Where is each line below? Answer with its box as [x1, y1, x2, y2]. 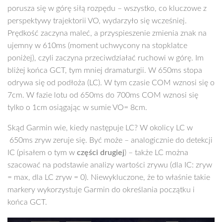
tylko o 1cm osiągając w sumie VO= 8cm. [7, 104, 147, 112]
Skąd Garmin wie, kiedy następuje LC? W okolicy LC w [7, 124, 193, 132]
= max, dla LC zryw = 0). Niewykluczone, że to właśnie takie [7, 173, 210, 182]
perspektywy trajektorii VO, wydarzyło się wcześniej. [7, 17, 187, 25]
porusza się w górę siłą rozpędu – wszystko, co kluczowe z [7, 4, 207, 13]
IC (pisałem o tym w [7, 149, 77, 157]
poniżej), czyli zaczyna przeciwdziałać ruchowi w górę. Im [7, 54, 204, 62]
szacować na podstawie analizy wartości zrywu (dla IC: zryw [7, 161, 212, 169]
